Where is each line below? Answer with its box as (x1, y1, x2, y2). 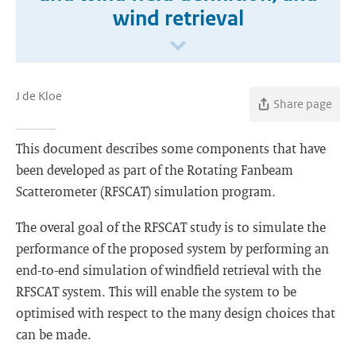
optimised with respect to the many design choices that (16, 304, 335, 321)
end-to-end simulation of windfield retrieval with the (16, 261, 321, 278)
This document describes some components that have (16, 140, 326, 157)
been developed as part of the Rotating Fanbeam (16, 161, 293, 178)
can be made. (16, 326, 91, 342)
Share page (273, 96, 332, 111)
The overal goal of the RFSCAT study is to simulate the (16, 219, 326, 235)
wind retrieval (112, 6, 244, 31)
